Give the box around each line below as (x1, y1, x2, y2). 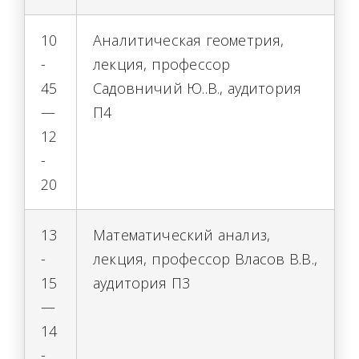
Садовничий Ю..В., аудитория (93, 79, 302, 98)
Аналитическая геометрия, (93, 30, 284, 50)
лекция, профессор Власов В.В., (93, 249, 317, 268)
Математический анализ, (93, 225, 271, 244)
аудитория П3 (93, 273, 191, 292)
